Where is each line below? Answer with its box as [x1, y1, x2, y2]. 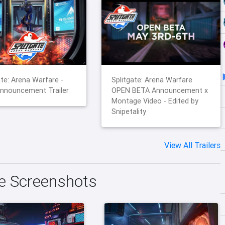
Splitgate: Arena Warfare [111, 75, 193, 85]
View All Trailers [164, 140, 220, 151]
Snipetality [111, 107, 147, 117]
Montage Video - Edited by [111, 96, 199, 106]
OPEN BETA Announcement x [111, 86, 208, 95]
